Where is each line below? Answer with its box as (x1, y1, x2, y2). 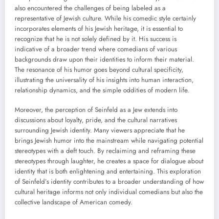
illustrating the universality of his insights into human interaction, (15, 75, 194, 85)
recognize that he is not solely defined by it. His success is (15, 34, 176, 44)
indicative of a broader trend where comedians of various (15, 44, 177, 54)
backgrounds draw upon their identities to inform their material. (15, 55, 194, 65)
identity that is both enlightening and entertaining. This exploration (15, 167, 201, 176)
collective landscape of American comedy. (15, 197, 132, 207)
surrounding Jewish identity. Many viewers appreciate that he (15, 126, 185, 135)
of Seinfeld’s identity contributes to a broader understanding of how (15, 177, 204, 187)
